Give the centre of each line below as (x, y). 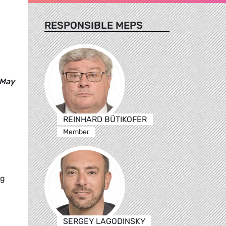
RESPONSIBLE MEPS (94, 25)
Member (76, 132)
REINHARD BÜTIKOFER (105, 119)
